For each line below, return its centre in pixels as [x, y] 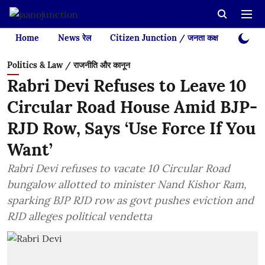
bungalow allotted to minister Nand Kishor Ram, [127, 184]
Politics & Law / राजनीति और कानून [69, 65]
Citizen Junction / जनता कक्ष [164, 38]
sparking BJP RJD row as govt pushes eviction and [130, 200]
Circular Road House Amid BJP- [132, 107]
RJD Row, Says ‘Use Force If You [131, 128]
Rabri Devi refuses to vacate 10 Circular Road [119, 168]
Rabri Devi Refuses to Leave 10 [127, 86]
